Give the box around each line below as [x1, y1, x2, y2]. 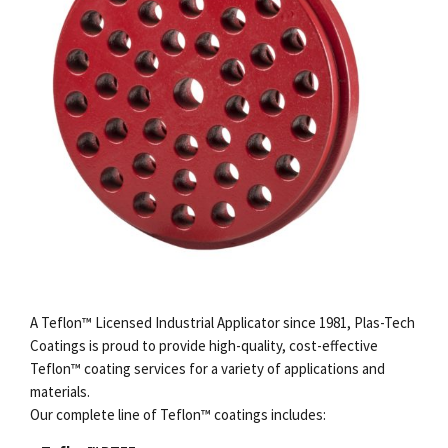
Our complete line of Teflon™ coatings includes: [30, 405, 326, 425]
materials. [30, 382, 90, 402]
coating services [81, 359, 186, 379]
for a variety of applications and [186, 359, 385, 379]
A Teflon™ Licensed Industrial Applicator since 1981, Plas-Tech [30, 313, 415, 333]
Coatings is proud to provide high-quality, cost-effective [30, 336, 378, 356]
